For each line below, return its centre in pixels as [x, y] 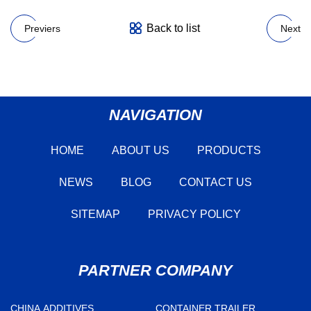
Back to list [173, 28]
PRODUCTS [229, 150]
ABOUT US [140, 150]
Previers [42, 28]
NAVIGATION [155, 115]
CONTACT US [216, 182]
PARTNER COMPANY [155, 270]
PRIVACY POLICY [194, 214]
